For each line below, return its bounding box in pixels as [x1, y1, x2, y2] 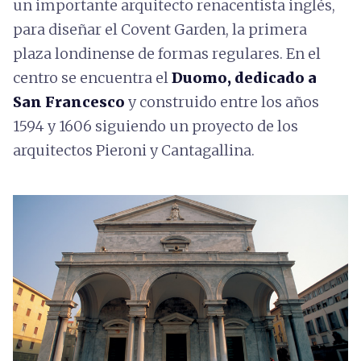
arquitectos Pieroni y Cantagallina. [13, 141, 258, 160]
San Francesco [13, 93, 125, 111]
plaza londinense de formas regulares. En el [13, 44, 321, 63]
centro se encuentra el [13, 68, 172, 87]
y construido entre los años [125, 93, 319, 111]
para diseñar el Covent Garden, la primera [13, 20, 307, 39]
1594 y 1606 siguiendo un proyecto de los [13, 117, 298, 135]
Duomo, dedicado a [172, 68, 317, 87]
